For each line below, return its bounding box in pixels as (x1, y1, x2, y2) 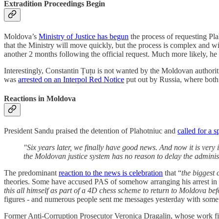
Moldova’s (4, 32, 39, 41)
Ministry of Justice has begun (39, 32, 129, 41)
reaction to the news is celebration (59, 169, 163, 177)
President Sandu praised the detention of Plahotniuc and (4, 127, 177, 135)
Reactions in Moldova (4, 94, 76, 103)
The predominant (4, 169, 59, 177)
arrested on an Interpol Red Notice (18, 75, 124, 84)
